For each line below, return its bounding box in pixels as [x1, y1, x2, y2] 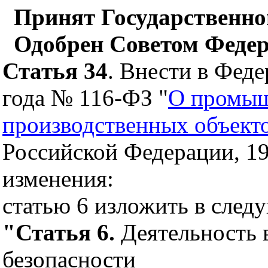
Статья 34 [2, 58, 108, 84]
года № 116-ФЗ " [2, 85, 168, 111]
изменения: [2, 166, 114, 191]
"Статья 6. [2, 220, 121, 245]
